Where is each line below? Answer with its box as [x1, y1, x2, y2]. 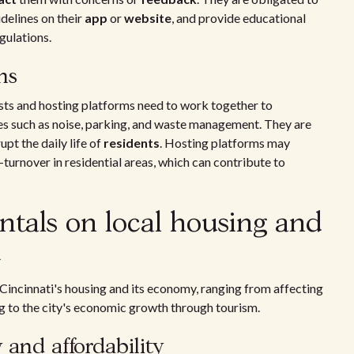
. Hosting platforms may [160, 135, 290, 150]
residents [104, 135, 160, 150]
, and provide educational [171, 10, 306, 25]
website [124, 10, 171, 25]
